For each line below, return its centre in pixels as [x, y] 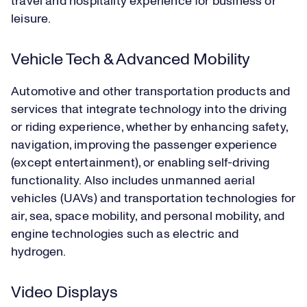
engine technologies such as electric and [125, 235]
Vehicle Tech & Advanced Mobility [131, 60]
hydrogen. [40, 253]
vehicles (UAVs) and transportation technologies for [153, 199]
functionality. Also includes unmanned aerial [133, 181]
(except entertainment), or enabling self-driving [140, 163]
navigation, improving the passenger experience [144, 146]
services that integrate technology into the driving [149, 110]
